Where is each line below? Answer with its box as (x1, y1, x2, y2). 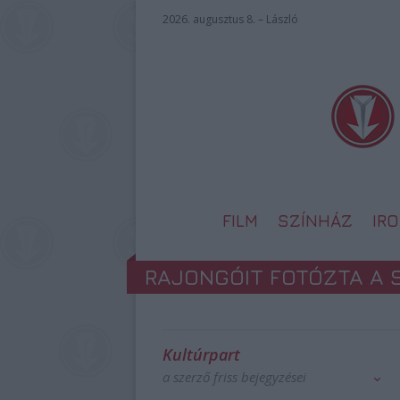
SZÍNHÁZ (278, 211, 353, 230)
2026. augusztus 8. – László (162, 12, 298, 27)
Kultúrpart (162, 344, 240, 365)
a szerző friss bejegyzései (162, 368, 306, 386)
